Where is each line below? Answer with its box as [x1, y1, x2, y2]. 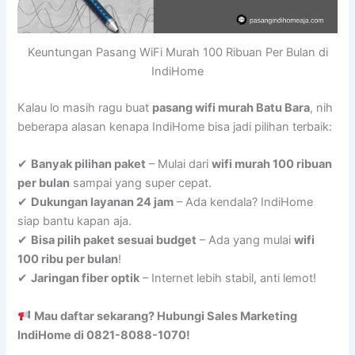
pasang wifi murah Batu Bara [152, 101, 311, 116]
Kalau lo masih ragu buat [17, 101, 153, 116]
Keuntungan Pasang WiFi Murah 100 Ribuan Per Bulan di [27, 45, 328, 60]
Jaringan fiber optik [31, 271, 140, 286]
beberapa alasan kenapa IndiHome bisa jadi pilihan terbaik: [17, 120, 333, 135]
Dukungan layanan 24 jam [31, 195, 174, 210]
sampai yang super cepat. [70, 176, 212, 191]
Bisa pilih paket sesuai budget [31, 233, 197, 248]
